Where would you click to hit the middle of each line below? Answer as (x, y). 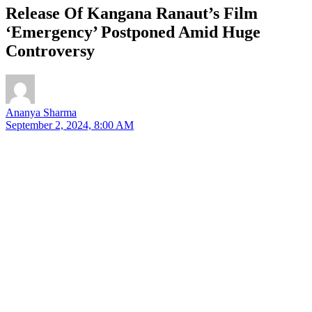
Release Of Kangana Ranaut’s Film (132, 13)
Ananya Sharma (41, 112)
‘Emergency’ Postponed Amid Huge (133, 32)
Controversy (50, 50)
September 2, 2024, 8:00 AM (70, 125)
